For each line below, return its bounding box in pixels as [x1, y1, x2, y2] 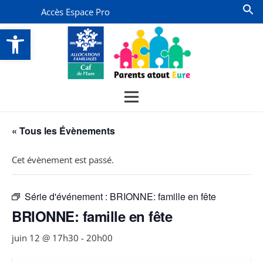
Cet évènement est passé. [12, 154, 114, 166]
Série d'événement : [25, 190, 110, 203]
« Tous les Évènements [12, 124, 115, 137]
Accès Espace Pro [41, 6, 110, 18]
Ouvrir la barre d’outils [5, 22, 68, 47]
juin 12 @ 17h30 [12, 232, 79, 244]
